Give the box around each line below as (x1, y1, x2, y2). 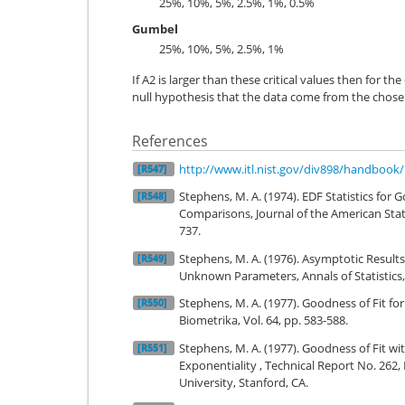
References (132, 131, 208, 151)
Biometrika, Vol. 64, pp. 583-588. (179, 312, 348, 328)
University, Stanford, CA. (179, 373, 308, 391)
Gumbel (132, 21, 178, 37)
